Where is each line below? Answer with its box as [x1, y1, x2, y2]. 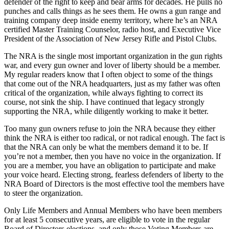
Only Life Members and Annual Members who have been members [4, 205, 222, 215]
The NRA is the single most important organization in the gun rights [4, 51, 222, 60]
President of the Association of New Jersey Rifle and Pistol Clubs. [4, 34, 217, 43]
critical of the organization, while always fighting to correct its [4, 88, 203, 97]
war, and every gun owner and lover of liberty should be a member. [4, 60, 220, 70]
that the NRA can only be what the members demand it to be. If [4, 142, 208, 151]
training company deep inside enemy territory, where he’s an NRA [4, 15, 217, 25]
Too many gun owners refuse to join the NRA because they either [4, 124, 215, 133]
